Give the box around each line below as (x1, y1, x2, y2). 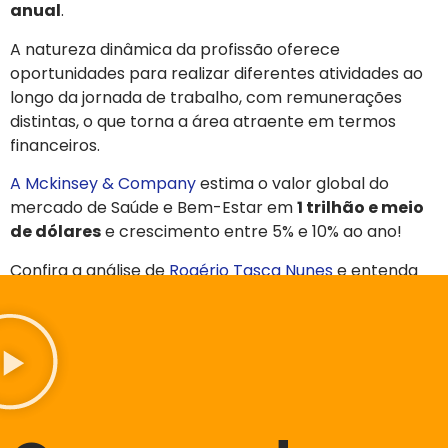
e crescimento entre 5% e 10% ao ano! (101, 220, 402, 244)
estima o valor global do (196, 172, 389, 196)
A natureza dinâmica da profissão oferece (10, 37, 340, 61)
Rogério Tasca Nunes (169, 258, 333, 282)
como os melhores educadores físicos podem (10, 282, 370, 306)
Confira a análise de (10, 258, 169, 282)
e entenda (333, 258, 418, 282)
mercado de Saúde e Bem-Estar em (10, 196, 297, 220)
